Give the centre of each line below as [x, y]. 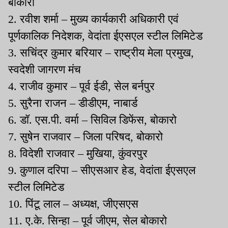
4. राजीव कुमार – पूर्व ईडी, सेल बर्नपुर [81, 86]
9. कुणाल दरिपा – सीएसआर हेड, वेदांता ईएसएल [102, 170]
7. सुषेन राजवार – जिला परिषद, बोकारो [85, 136]
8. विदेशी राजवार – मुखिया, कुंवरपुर [78, 153]
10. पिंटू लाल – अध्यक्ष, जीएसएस [73, 204]
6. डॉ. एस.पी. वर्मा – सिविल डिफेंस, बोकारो [92, 120]
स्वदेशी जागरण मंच [45, 69]
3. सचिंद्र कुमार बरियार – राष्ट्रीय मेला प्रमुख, [101, 52]
